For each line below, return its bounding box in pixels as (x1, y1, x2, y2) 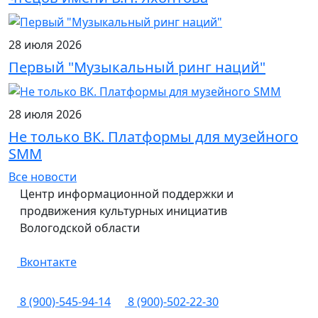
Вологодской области (20, 219, 140, 236)
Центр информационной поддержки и (20, 185, 234, 202)
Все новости (9, 168, 77, 185)
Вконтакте (17, 253, 77, 270)
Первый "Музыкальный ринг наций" (9, 57, 265, 77)
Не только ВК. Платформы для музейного (9, 126, 298, 146)
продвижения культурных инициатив (20, 202, 227, 219)
